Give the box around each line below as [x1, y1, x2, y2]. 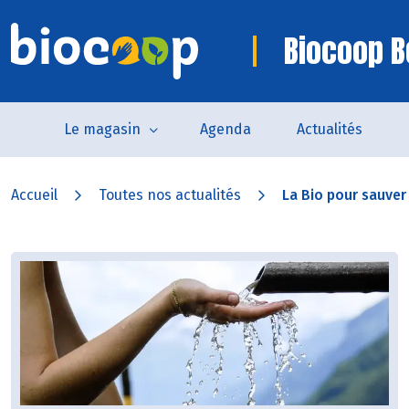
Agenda [199, 121, 251, 138]
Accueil [11, 186, 58, 204]
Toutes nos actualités [99, 186, 241, 204]
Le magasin [63, 121, 141, 138]
